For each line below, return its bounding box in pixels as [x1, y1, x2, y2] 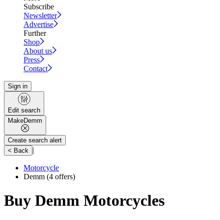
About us [24, 46, 52, 55]
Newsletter [24, 11, 57, 20]
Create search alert [8, 136, 62, 144]
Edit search [8, 106, 40, 114]
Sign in [8, 82, 27, 90]
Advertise [24, 20, 54, 28]
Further [24, 28, 46, 37]
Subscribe [24, 2, 54, 11]
